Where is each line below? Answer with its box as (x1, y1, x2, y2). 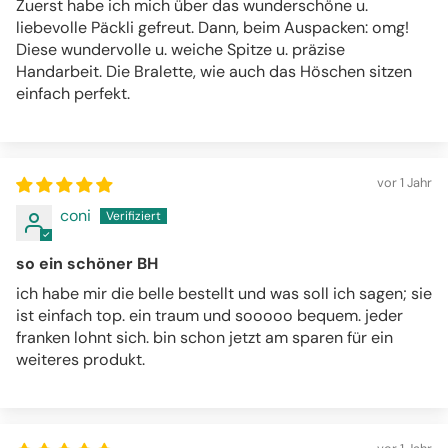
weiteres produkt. (16, 349, 145, 371)
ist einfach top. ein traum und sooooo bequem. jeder (16, 305, 403, 327)
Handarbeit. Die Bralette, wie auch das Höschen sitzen (16, 61, 412, 83)
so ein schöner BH (16, 253, 158, 275)
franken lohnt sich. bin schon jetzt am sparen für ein (16, 327, 393, 349)
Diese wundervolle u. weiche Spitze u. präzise (16, 39, 345, 61)
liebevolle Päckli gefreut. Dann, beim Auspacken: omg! (16, 17, 409, 39)
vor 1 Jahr (377, 174, 432, 192)
